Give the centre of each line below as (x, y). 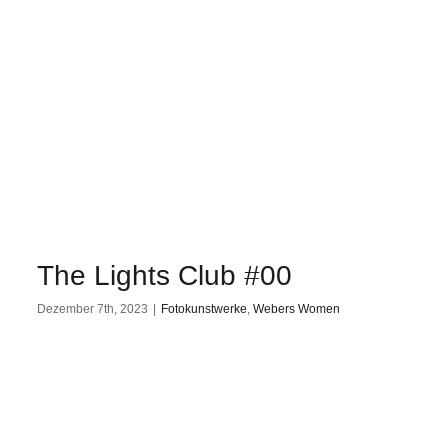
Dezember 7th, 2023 (92, 309)
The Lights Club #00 (164, 276)
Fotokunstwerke (204, 309)
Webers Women (296, 309)
